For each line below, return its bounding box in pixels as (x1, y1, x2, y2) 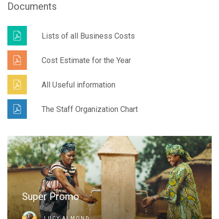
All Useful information (42, 80, 115, 89)
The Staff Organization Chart (42, 104, 138, 114)
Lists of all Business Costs (42, 31, 135, 41)
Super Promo (22, 191, 79, 202)
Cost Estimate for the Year (42, 55, 131, 65)
